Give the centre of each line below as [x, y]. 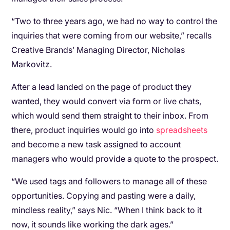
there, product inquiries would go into [84, 130]
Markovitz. [32, 64]
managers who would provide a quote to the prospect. [115, 159]
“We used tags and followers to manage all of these [109, 181]
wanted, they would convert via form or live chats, [107, 101]
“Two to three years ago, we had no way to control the [114, 21]
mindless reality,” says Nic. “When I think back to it [107, 210]
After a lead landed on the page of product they [102, 87]
